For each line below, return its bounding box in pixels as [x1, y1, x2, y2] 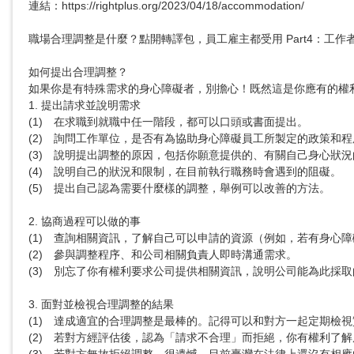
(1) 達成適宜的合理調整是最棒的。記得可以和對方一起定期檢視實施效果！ [28, 314, 43, 328]
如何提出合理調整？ [28, 66, 128, 79]
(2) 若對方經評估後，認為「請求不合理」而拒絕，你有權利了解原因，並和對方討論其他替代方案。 [28, 331, 43, 345]
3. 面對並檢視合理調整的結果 [28, 298, 174, 311]
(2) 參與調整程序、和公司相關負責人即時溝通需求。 [28, 248, 43, 262]
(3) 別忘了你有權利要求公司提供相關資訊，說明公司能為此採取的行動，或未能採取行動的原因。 [28, 265, 43, 278]
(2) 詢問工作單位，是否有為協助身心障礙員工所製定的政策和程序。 [28, 132, 43, 145]
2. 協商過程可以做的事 [28, 215, 141, 228]
